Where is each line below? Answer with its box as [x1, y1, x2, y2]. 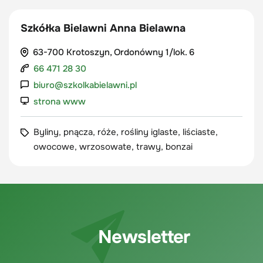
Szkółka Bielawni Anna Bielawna [21, 22, 186, 35]
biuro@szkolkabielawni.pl [33, 79, 137, 91]
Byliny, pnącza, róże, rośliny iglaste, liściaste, [33, 126, 218, 138]
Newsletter [98, 225, 190, 248]
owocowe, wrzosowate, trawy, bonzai [33, 141, 193, 153]
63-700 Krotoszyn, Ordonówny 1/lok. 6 [32, 46, 194, 58]
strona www [33, 96, 86, 107]
